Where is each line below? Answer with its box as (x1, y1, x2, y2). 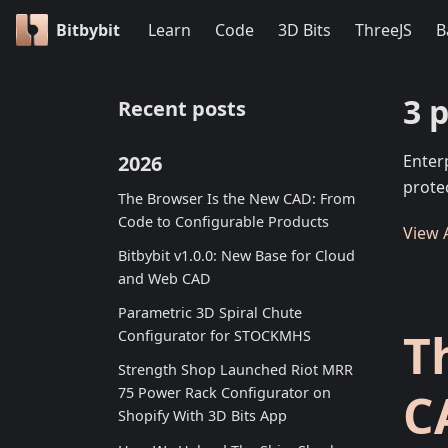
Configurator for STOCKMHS (118, 326, 311, 346)
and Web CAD (118, 268, 211, 288)
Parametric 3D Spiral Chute (118, 303, 302, 323)
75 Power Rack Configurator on (118, 383, 331, 403)
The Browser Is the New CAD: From (118, 188, 355, 208)
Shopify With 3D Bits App (118, 406, 287, 426)
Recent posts (118, 95, 246, 122)
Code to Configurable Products (118, 211, 329, 231)
